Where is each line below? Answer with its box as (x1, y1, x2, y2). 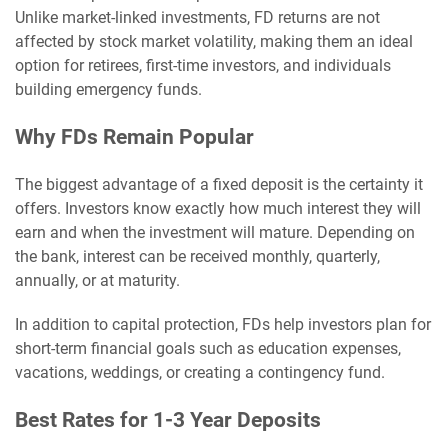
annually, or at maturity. (15, 270, 180, 290)
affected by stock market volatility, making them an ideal (15, 31, 413, 51)
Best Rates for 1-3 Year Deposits (15, 407, 321, 432)
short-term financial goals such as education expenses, (15, 338, 401, 358)
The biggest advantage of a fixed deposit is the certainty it (15, 174, 423, 194)
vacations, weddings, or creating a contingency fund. (15, 362, 385, 382)
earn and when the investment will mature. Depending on (15, 222, 415, 242)
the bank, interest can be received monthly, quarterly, (15, 246, 380, 266)
